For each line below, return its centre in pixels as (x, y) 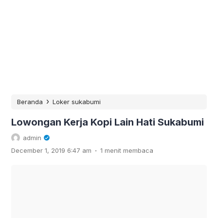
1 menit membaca (127, 150)
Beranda (30, 101)
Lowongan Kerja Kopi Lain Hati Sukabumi (108, 122)
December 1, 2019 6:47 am (51, 150)
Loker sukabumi (77, 101)
